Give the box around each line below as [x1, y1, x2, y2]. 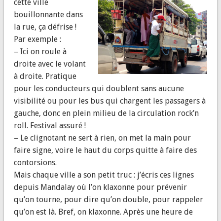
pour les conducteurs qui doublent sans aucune [13, 83, 184, 93]
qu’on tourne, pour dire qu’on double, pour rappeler [13, 194, 203, 204]
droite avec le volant [13, 59, 86, 69]
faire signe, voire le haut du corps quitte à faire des [13, 145, 197, 155]
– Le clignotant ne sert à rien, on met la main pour [13, 133, 191, 143]
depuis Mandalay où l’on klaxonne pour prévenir [13, 182, 187, 192]
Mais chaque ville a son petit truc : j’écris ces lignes [13, 170, 194, 180]
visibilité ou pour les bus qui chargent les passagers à [13, 96, 206, 106]
